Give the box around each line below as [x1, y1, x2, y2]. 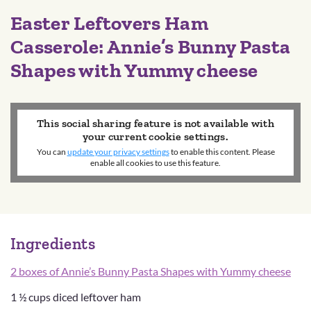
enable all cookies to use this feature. [90, 157, 221, 168]
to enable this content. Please [169, 146, 275, 157]
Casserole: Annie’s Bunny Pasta [10, 34, 291, 58]
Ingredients [10, 233, 95, 253]
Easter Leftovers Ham [10, 10, 209, 35]
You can [36, 146, 67, 157]
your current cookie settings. [82, 129, 229, 143]
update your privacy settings [67, 146, 169, 157]
